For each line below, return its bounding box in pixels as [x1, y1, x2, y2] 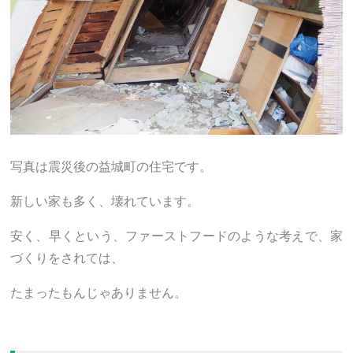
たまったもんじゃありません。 [10, 282, 187, 301]
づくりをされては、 [10, 247, 124, 266]
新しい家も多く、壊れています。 [10, 191, 199, 210]
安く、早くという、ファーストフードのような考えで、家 [10, 225, 343, 244]
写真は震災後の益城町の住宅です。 [10, 156, 212, 175]
